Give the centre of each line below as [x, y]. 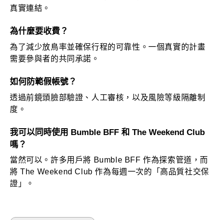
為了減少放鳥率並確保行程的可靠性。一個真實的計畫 [108, 47]
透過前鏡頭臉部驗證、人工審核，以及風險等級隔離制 [108, 97]
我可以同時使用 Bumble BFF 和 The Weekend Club [107, 132]
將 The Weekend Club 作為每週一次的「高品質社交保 [110, 172]
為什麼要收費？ [39, 31]
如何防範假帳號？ [43, 82]
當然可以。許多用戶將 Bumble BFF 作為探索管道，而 [109, 160]
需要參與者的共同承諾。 [55, 58]
